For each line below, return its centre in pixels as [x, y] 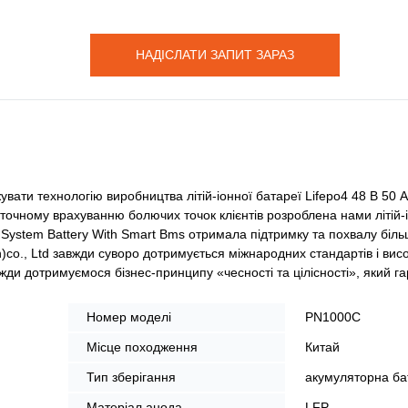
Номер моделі [129, 316]
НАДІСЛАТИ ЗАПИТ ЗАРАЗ [215, 54]
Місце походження [142, 347]
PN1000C [333, 316]
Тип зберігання [131, 377]
